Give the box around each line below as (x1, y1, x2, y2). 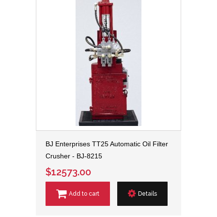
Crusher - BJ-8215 (46, 152, 102, 160)
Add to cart (69, 190, 99, 198)
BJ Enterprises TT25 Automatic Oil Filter (46, 140, 168, 148)
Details (138, 190, 157, 198)
